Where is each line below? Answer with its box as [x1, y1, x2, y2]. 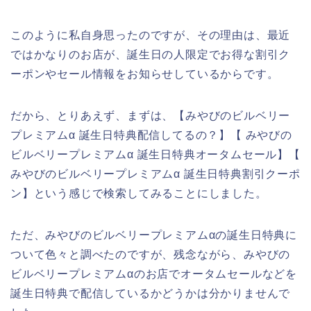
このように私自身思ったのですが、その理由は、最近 [10, 28, 291, 41]
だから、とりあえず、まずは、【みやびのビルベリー [10, 109, 291, 121]
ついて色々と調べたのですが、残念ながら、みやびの [10, 248, 291, 260]
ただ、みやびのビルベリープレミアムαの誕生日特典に [10, 228, 297, 241]
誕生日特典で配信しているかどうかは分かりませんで [10, 287, 291, 299]
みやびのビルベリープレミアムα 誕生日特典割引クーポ [10, 167, 301, 180]
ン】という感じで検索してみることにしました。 [10, 187, 267, 199]
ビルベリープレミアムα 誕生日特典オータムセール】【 [10, 148, 301, 160]
